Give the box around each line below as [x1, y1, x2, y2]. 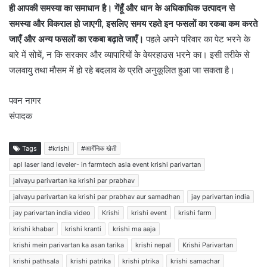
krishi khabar [13, 225, 54, 234]
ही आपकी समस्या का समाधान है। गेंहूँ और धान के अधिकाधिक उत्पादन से [9, 2, 235, 14]
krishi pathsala [13, 257, 59, 266]
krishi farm [178, 209, 212, 218]
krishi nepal [135, 241, 171, 250]
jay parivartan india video [13, 209, 91, 218]
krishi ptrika [122, 257, 159, 266]
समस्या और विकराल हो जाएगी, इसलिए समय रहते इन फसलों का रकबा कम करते [9, 18, 257, 30]
